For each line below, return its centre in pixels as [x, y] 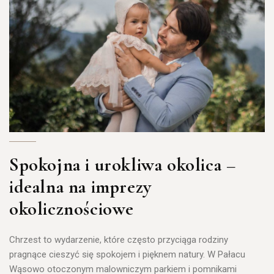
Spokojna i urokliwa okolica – [123, 165]
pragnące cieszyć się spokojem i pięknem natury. [108, 255]
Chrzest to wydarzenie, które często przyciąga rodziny [119, 240]
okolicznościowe [72, 209]
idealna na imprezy [80, 187]
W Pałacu [226, 255]
